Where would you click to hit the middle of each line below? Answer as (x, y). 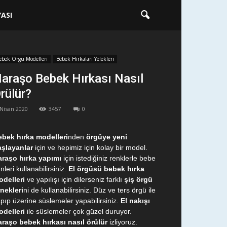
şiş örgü (138, 179)
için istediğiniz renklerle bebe (108, 158)
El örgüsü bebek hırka (106, 169)
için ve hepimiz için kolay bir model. (90, 147)
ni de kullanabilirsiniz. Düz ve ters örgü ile (89, 190)
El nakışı (134, 201)
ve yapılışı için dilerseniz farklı (74, 179)
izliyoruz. (122, 222)
